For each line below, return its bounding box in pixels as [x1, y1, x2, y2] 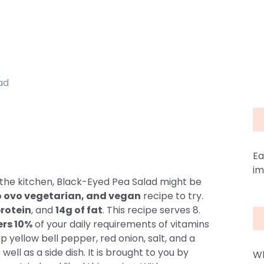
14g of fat [55, 203, 103, 217]
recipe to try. [141, 189, 203, 203]
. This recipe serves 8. [103, 203, 200, 217]
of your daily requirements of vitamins [32, 217, 209, 231]
